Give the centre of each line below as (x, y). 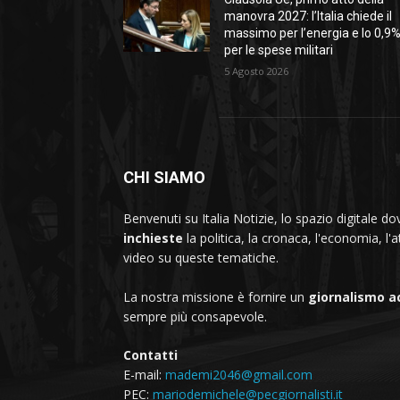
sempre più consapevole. (195, 317)
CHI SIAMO (164, 178)
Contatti (150, 355)
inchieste (153, 238)
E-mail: (144, 375)
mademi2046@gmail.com (239, 375)
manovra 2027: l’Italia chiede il (308, 17)
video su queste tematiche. (201, 258)
